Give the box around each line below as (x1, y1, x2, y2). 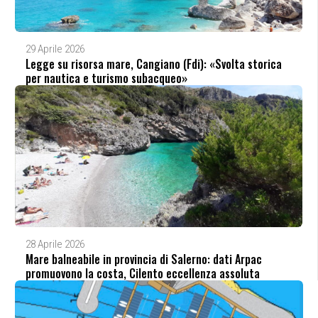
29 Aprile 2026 (25, 42, 84, 55)
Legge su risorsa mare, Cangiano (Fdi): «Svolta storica (25, 55, 282, 72)
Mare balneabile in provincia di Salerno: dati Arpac (25, 250, 262, 268)
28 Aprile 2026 (25, 237, 84, 251)
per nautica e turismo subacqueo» (25, 69, 187, 87)
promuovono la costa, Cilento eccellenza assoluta (25, 264, 260, 282)
